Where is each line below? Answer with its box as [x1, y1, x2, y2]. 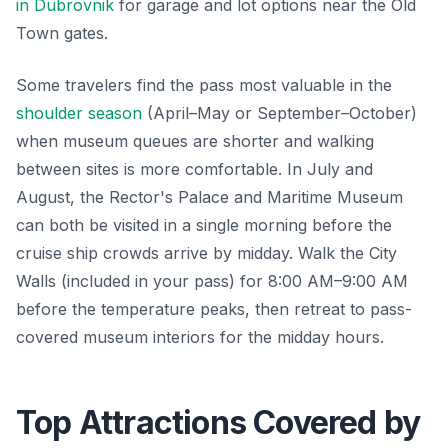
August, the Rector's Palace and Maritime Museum [16, 186, 403, 207]
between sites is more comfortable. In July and [16, 158, 373, 179]
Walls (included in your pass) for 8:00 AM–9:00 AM [16, 270, 408, 291]
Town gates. [16, 22, 108, 43]
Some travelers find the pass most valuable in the [16, 74, 392, 95]
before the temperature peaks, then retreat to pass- [16, 298, 412, 319]
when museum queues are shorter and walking [16, 130, 374, 151]
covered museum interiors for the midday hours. [16, 326, 384, 347]
